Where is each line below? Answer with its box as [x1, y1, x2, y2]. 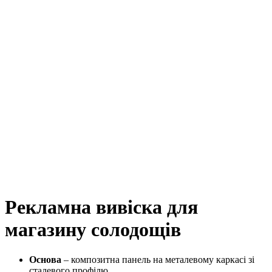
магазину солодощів [5, 219, 181, 241]
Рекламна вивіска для [5, 196, 198, 219]
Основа [29, 254, 61, 265]
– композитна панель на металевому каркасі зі [61, 254, 254, 265]
